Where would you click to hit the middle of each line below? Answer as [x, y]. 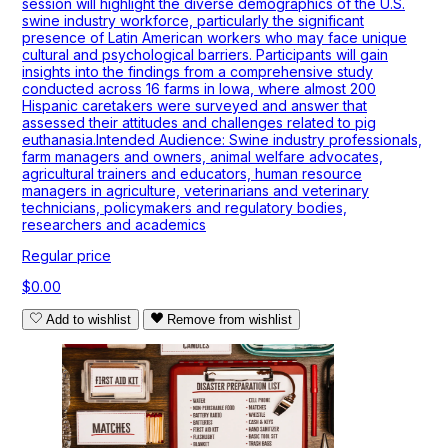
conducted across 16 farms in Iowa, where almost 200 [199, 89]
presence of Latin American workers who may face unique [214, 38]
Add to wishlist [88, 320]
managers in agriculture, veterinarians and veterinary [195, 191]
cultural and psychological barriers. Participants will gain [205, 55]
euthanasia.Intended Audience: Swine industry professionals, [222, 140]
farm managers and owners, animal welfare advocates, [202, 157]
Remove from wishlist [229, 320]
